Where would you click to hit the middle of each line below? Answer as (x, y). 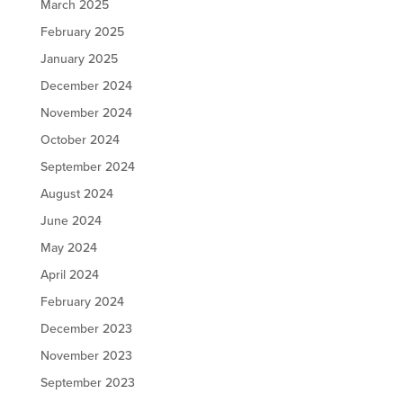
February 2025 (82, 32)
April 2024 (69, 275)
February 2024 (82, 302)
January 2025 (79, 59)
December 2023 (86, 329)
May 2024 (68, 248)
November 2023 (86, 356)
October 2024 (80, 140)
